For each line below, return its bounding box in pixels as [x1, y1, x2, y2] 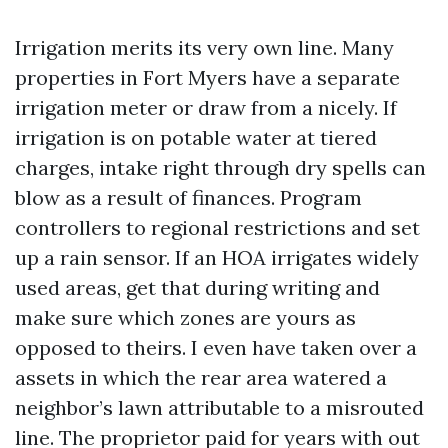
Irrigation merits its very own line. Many [15, 35, 394, 60]
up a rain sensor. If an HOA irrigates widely [15, 245, 419, 270]
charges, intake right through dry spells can [15, 155, 426, 180]
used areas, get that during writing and [15, 275, 380, 300]
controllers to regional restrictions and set [15, 215, 420, 240]
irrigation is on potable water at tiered [15, 125, 377, 150]
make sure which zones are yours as [15, 305, 356, 330]
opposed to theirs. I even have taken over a [15, 335, 417, 360]
